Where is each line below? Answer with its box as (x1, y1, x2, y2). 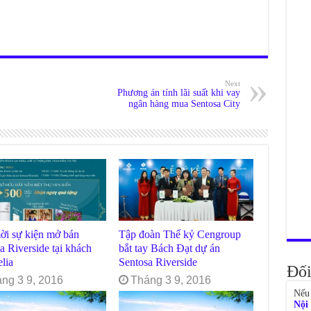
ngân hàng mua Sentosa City (128, 99, 240, 109)
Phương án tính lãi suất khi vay (117, 87, 240, 98)
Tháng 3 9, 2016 (131, 274, 212, 287)
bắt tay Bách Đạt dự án (119, 242, 221, 255)
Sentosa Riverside (119, 255, 198, 269)
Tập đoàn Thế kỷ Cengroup (119, 228, 242, 242)
